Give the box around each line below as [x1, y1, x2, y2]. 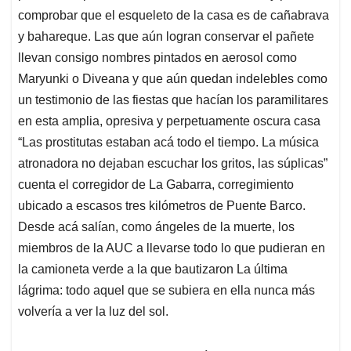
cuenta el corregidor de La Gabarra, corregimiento [18, 177, 294, 191]
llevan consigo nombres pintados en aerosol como [18, 50, 297, 64]
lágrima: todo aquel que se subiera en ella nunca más [18, 283, 315, 297]
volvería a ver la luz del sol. [18, 304, 168, 318]
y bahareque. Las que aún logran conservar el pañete [18, 29, 314, 43]
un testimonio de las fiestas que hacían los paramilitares [18, 92, 328, 107]
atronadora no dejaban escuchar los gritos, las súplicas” [18, 156, 327, 170]
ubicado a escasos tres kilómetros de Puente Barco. [18, 198, 306, 212]
